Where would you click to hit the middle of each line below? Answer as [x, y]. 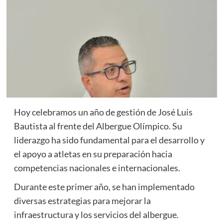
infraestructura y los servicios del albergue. [96, 215]
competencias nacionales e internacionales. [97, 168]
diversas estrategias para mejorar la [82, 201]
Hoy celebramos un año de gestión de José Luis [103, 112]
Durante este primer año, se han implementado [104, 187]
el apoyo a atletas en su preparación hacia [93, 154]
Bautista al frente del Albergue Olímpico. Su [98, 126]
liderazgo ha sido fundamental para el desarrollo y [109, 140]
